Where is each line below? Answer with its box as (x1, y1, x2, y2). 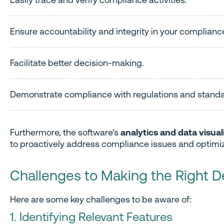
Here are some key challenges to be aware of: (10, 194, 191, 205)
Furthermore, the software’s (10, 127, 120, 138)
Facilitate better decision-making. (10, 57, 144, 68)
